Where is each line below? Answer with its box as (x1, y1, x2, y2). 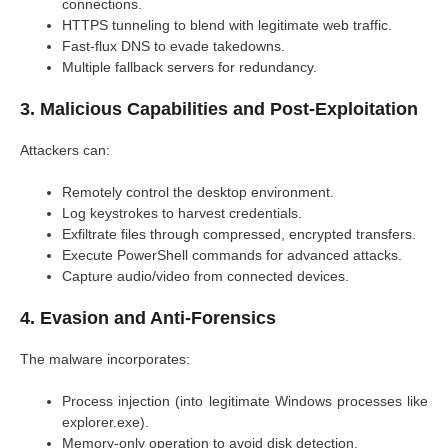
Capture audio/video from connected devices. (62, 267, 349, 284)
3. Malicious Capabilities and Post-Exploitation (20, 98, 418, 119)
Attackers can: (20, 141, 110, 158)
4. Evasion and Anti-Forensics (20, 307, 276, 328)
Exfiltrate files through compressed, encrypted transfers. (62, 225, 416, 242)
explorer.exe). (62, 413, 149, 430)
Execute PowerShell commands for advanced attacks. (62, 246, 402, 263)
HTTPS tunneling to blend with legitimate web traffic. (62, 16, 392, 33)
